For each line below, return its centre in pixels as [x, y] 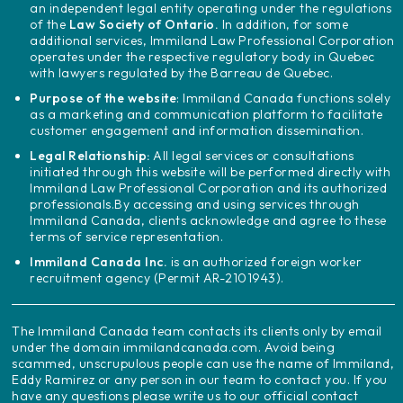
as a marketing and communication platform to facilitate [206, 114]
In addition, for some [284, 24]
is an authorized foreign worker [266, 261]
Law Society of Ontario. [144, 24]
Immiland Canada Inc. [100, 261]
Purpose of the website [103, 98]
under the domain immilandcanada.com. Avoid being [174, 347]
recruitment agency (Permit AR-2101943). [157, 278]
